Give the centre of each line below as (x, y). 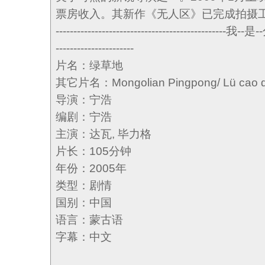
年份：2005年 (91, 168)
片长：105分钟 (93, 151)
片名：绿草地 (89, 65)
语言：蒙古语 (89, 220)
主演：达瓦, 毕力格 (104, 134)
